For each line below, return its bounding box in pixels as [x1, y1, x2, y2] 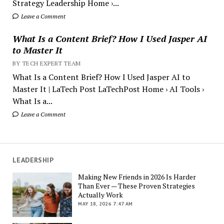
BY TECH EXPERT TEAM [12, 59, 81, 67]
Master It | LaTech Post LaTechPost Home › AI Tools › [12, 83, 204, 94]
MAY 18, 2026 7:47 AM [78, 200, 133, 207]
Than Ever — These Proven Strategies [78, 180, 195, 190]
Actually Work [78, 189, 123, 199]
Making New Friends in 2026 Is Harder [78, 171, 196, 181]
